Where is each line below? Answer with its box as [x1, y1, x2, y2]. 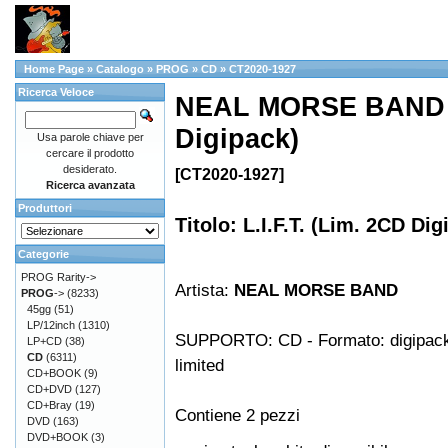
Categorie [18, 248, 69, 260]
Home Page [24, 63, 84, 75]
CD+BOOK [27, 367, 81, 379]
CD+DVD [27, 383, 72, 395]
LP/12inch [27, 319, 75, 331]
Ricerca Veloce [18, 86, 94, 98]
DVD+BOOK [27, 431, 88, 443]
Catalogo [96, 63, 144, 75]
